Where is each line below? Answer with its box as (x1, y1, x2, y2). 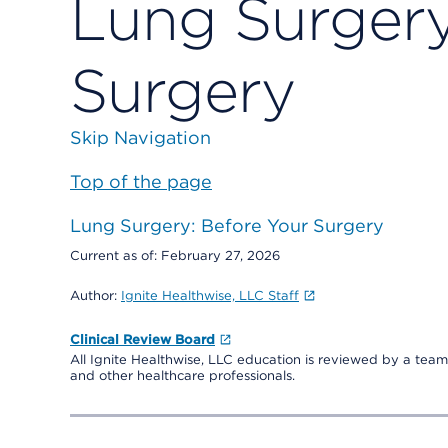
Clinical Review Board (70, 332, 215, 347)
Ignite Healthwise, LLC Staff (121, 288, 299, 303)
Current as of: (70, 248, 161, 263)
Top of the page (70, 171, 212, 192)
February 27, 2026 (161, 248, 280, 263)
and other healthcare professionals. (70, 368, 295, 383)
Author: (70, 288, 121, 303)
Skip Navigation (70, 127, 211, 148)
